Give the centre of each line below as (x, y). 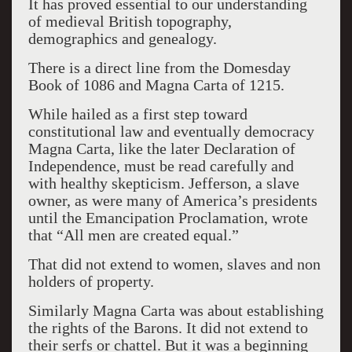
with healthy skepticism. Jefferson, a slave (163, 183)
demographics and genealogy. (122, 38)
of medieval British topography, (130, 21)
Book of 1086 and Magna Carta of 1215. (156, 85)
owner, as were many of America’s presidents (172, 200)
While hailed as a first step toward (137, 114)
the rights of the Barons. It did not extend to (168, 328)
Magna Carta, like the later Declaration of (161, 148)
